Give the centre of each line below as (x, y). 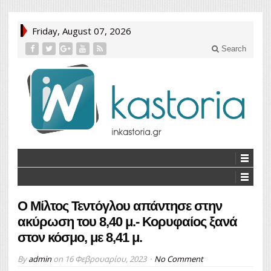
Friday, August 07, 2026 (82, 31)
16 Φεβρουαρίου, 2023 (106, 259)
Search (233, 49)
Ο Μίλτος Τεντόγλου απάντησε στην (120, 206)
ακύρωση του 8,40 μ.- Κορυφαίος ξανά (127, 221)
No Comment (179, 259)
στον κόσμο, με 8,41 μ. (80, 237)
